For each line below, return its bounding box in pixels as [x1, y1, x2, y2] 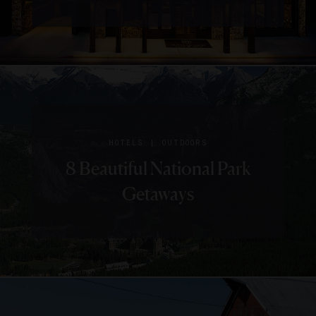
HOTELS [109, 138, 143, 148]
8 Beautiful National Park [65, 157, 250, 180]
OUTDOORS [162, 138, 207, 148]
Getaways [121, 183, 194, 205]
